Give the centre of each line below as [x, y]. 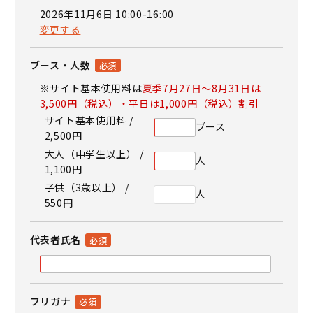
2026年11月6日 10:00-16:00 [107, 14]
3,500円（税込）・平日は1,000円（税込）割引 [149, 103]
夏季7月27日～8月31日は [202, 88]
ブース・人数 [60, 65]
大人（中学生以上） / [94, 153]
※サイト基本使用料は [91, 88]
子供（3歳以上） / [87, 187]
